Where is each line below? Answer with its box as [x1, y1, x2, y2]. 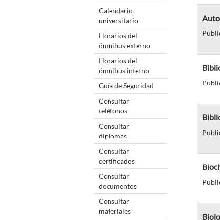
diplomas [99, 131, 127, 140]
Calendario [99, 6, 133, 15]
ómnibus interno [99, 66, 149, 75]
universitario [99, 16, 138, 25]
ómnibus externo [99, 41, 150, 50]
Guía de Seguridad [99, 81, 154, 90]
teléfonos [99, 106, 127, 115]
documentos [99, 181, 137, 190]
